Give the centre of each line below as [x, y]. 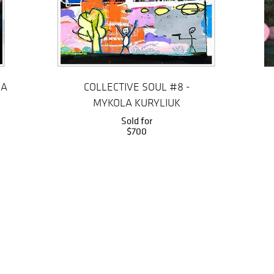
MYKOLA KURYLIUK [137, 103]
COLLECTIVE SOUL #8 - [137, 87]
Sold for [137, 120]
